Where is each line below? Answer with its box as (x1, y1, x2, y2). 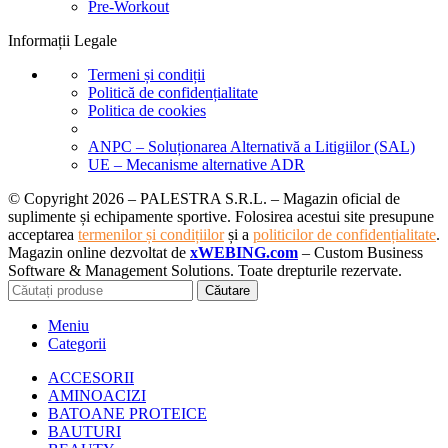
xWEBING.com (190, 244, 298, 262)
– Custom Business (298, 244, 423, 262)
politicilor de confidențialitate (253, 226, 436, 244)
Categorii (48, 335, 106, 353)
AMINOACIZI (48, 387, 146, 405)
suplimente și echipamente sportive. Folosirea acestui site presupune (8, 208, 434, 226)
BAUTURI (48, 423, 121, 441)
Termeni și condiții (88, 66, 205, 84)
